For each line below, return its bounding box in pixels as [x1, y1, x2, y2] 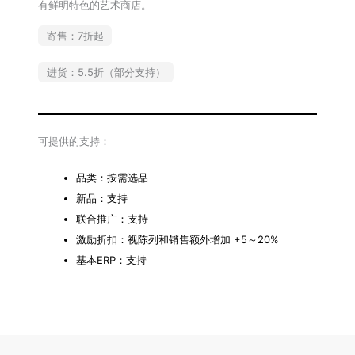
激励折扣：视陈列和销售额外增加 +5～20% [76, 232, 279, 246]
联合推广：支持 [76, 212, 148, 225]
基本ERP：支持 [76, 253, 147, 266]
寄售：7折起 [46, 29, 104, 43]
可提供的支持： [38, 135, 110, 148]
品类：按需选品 [76, 170, 148, 184]
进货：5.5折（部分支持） [46, 65, 166, 78]
